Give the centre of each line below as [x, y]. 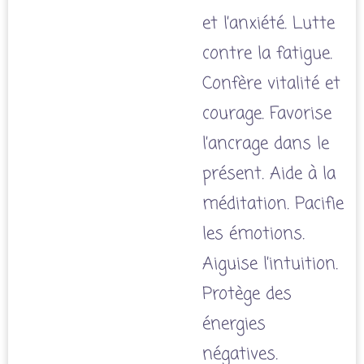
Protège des [247, 294]
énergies [234, 324]
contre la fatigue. [267, 54]
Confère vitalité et [271, 84]
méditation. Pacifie [273, 204]
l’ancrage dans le [266, 144]
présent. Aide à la [269, 174]
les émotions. [253, 234]
